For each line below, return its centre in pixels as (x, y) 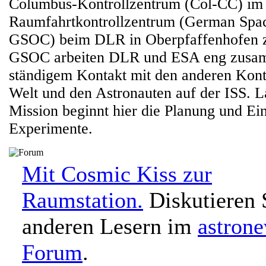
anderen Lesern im (110, 226)
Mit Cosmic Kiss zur (117, 174)
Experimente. (51, 129)
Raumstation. (83, 200)
